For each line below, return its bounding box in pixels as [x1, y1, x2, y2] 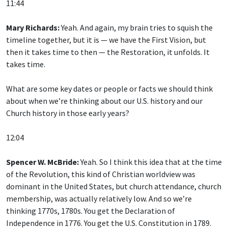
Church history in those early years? [6, 107, 129, 118]
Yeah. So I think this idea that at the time [79, 156, 222, 167]
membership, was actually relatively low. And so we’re [6, 193, 192, 204]
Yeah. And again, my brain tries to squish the [60, 22, 213, 33]
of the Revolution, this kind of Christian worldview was [6, 168, 195, 179]
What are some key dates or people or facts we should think [6, 83, 213, 94]
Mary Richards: [6, 22, 60, 33]
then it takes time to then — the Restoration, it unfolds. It [6, 46, 210, 57]
